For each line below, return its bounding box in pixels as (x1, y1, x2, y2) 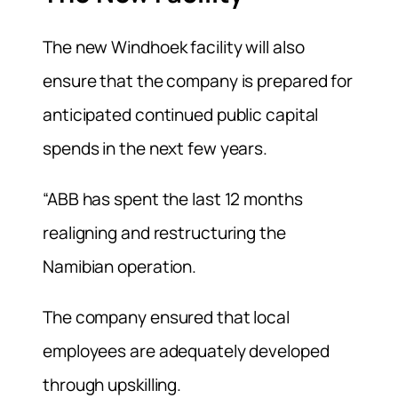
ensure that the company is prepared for (43, 68, 354, 92)
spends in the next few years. (43, 136, 268, 160)
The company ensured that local (43, 306, 290, 330)
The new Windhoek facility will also (43, 35, 305, 59)
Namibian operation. (43, 254, 197, 278)
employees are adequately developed (43, 339, 330, 363)
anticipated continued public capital (43, 102, 319, 126)
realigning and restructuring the (43, 220, 286, 244)
